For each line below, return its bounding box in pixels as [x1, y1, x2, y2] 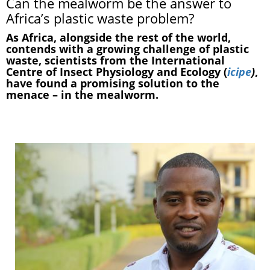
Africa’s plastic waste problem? [6, 8, 194, 27]
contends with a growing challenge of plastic [6, 41, 249, 56]
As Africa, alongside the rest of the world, [6, 30, 231, 45]
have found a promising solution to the [6, 75, 219, 90]
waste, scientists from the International [6, 52, 225, 67]
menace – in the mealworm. [6, 87, 162, 102]
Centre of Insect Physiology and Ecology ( [6, 64, 227, 79]
